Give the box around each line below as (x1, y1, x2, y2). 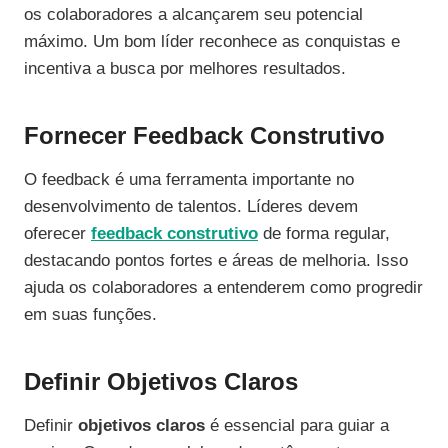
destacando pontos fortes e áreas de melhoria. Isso (24, 251, 408, 271)
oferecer (24, 224, 91, 244)
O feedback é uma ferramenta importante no (24, 170, 354, 190)
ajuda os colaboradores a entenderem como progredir (24, 278, 423, 298)
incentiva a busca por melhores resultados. (24, 59, 346, 79)
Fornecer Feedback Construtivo (24, 122, 385, 150)
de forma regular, (258, 224, 390, 244)
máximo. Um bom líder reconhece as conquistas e (24, 32, 400, 52)
